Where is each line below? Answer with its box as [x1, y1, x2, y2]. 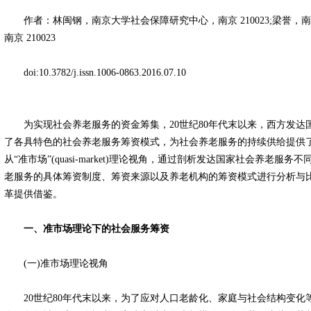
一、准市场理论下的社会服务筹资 [4, 224, 169, 234]
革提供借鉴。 [4, 189, 62, 199]
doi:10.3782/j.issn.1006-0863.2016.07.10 [4, 67, 186, 78]
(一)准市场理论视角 [4, 258, 108, 269]
